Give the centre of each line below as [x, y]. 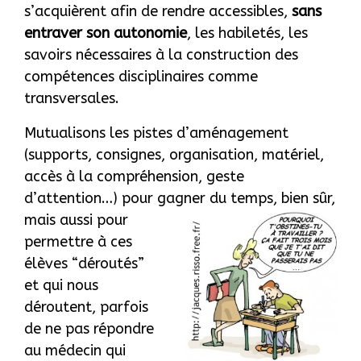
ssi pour [102, 220]
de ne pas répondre [89, 329]
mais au [50, 220]
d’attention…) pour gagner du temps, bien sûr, [180, 198]
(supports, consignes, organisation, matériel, [174, 155]
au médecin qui [75, 351]
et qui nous [61, 285]
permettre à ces [78, 242]
